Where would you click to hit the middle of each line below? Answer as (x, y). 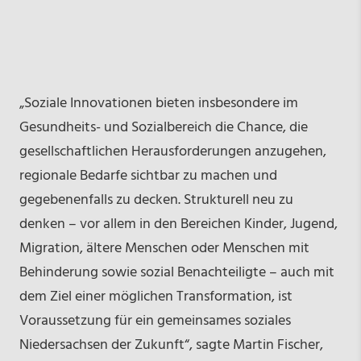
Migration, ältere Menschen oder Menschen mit (164, 248)
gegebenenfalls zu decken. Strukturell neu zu (156, 200)
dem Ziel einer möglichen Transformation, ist (156, 297)
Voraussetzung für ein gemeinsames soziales (155, 321)
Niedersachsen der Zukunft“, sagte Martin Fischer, (171, 345)
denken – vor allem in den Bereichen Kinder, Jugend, (178, 224)
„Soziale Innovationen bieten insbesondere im (158, 103)
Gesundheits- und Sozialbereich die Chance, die (163, 127)
